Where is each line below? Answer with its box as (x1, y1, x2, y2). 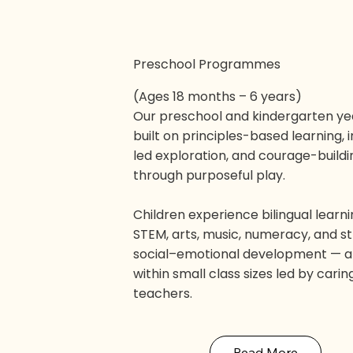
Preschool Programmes (133, 55, 281, 74)
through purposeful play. (133, 166, 286, 185)
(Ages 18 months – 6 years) (133, 87, 303, 106)
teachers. (133, 284, 193, 303)
